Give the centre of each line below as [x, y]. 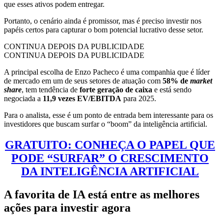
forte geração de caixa [116, 90]
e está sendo [173, 90]
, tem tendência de [50, 90]
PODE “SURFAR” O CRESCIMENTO [110, 158]
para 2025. [139, 99]
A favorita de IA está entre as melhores [102, 195]
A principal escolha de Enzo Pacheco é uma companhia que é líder [107, 72]
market [201, 81]
